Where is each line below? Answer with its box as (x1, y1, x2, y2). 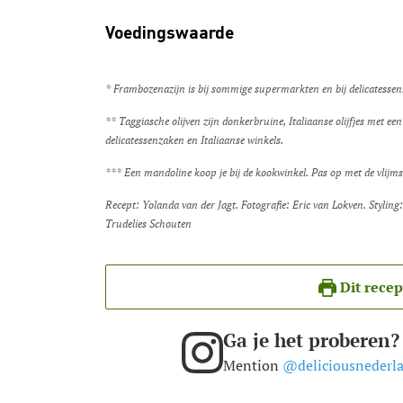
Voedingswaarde (105, 25, 234, 44)
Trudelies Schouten (105, 217, 192, 231)
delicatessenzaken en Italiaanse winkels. (105, 133, 283, 148)
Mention (222, 355, 282, 376)
